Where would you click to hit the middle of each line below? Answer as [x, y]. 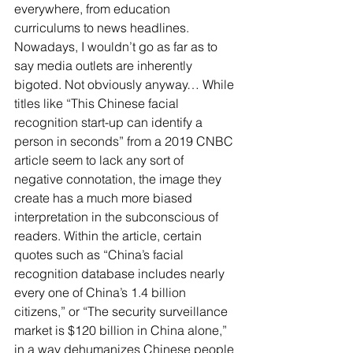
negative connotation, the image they [119, 178]
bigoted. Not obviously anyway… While [126, 84]
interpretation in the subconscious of [118, 216]
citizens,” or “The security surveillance [123, 311]
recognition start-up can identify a [110, 122]
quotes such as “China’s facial [100, 254]
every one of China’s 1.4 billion [102, 292]
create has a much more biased [105, 197]
